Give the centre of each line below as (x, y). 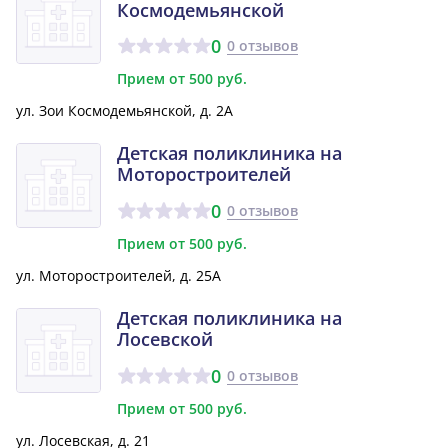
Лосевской (165, 339)
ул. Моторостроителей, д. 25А (118, 276)
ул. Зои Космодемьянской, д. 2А (124, 111)
